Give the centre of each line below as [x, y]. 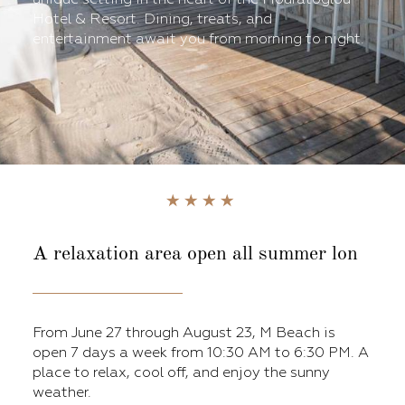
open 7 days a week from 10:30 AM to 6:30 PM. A [201, 353]
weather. [62, 392]
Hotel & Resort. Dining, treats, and [152, 19]
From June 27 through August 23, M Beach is [184, 333]
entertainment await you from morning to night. [198, 39]
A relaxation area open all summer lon [195, 254]
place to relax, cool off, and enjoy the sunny [181, 372]
